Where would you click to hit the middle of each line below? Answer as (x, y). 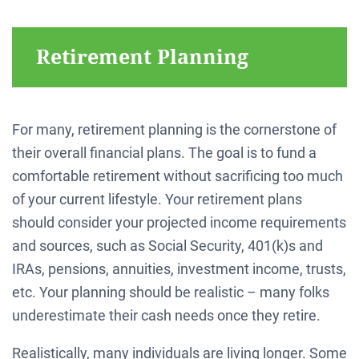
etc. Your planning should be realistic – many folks (171, 292)
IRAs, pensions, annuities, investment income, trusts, (179, 268)
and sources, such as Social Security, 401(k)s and (167, 245)
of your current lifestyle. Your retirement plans (157, 199)
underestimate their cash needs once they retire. (166, 315)
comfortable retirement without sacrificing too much (177, 175)
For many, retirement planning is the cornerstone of (174, 129)
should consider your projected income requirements (179, 222)
